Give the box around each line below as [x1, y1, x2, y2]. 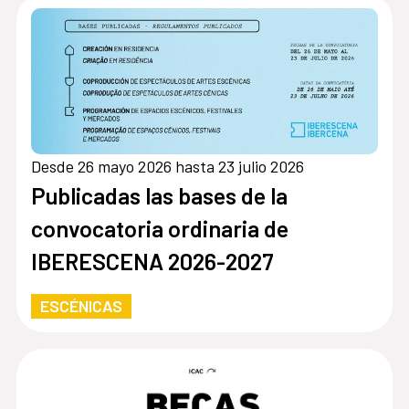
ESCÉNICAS [39, 295, 122, 316]
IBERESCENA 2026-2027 [30, 246, 274, 275]
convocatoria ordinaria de [30, 214, 288, 242]
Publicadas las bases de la [30, 181, 288, 209]
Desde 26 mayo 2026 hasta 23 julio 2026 [30, 155, 304, 176]
